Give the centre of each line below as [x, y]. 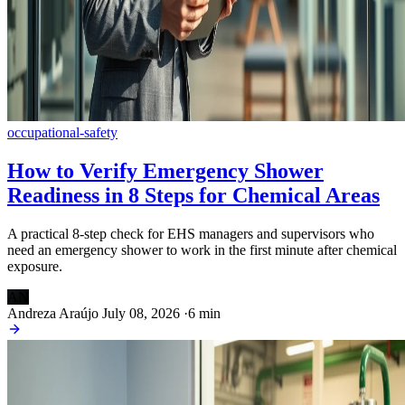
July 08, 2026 [141, 313]
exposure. [35, 266]
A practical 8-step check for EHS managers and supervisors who [191, 233]
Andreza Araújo [53, 313]
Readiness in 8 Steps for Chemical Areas [193, 195]
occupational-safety [62, 132]
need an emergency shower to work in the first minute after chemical [202, 250]
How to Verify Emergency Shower [165, 170]
